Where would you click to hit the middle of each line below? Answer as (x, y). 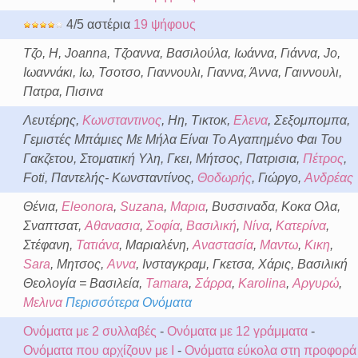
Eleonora (87, 207)
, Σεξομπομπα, (308, 120)
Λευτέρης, (52, 120)
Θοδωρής (224, 178)
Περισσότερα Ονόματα (128, 302)
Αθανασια (112, 226)
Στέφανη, (49, 245)
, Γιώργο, (278, 178)
